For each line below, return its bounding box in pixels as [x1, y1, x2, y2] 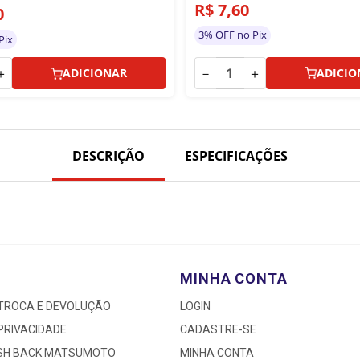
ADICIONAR [62, 65, 127, 80]
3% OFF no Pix [198, 27, 267, 43]
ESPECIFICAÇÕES [185, 147, 288, 165]
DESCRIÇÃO [72, 147, 145, 165]
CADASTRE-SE [180, 323, 256, 336]
